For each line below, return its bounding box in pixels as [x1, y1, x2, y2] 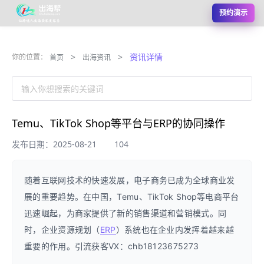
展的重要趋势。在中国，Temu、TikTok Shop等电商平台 [24, 192, 239, 202]
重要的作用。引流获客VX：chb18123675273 [24, 241, 199, 251]
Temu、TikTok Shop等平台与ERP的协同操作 [12, 116, 225, 130]
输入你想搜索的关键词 [21, 82, 104, 94]
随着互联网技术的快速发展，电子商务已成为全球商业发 [24, 175, 235, 185]
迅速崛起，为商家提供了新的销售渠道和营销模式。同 [24, 208, 227, 218]
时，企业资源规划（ [24, 225, 100, 235]
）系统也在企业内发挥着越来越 [115, 225, 234, 235]
